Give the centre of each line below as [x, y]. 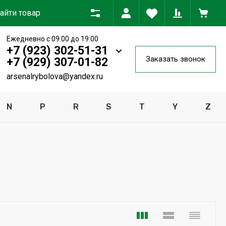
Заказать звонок [176, 59]
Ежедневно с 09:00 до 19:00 [52, 39]
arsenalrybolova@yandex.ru [55, 76]
